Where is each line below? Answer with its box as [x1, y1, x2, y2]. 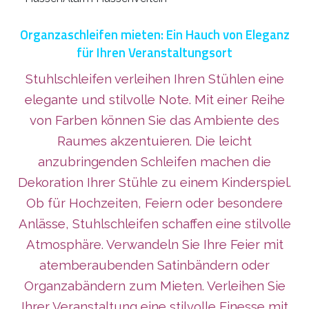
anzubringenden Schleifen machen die [38, 154, 271, 170]
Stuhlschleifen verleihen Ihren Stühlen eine [25, 71, 284, 87]
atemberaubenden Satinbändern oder [39, 257, 270, 273]
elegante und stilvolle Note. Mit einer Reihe [24, 92, 285, 108]
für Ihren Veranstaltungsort [77, 43, 232, 63]
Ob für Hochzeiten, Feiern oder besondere [26, 195, 283, 211]
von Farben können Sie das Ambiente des [30, 112, 279, 128]
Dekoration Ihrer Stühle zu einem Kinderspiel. [18, 175, 291, 190]
